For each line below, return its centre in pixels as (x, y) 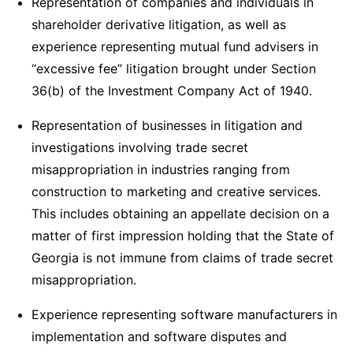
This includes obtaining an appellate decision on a (180, 214)
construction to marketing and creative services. (176, 191)
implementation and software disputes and (159, 336)
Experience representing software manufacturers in (184, 314)
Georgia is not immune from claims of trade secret (182, 258)
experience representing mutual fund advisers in (175, 46)
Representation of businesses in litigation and (167, 125)
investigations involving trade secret (140, 147)
